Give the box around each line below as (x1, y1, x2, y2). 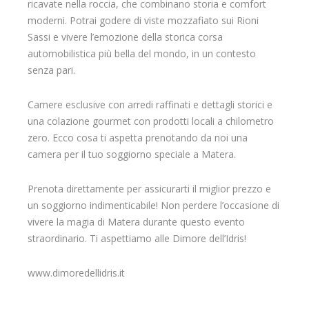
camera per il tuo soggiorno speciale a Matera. (28, 148, 236, 161)
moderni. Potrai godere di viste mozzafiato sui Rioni (28, 14, 259, 28)
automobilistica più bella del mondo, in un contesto (28, 47, 256, 61)
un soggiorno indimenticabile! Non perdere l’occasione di (28, 199, 279, 212)
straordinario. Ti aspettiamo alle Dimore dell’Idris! (28, 232, 246, 246)
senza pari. (28, 63, 75, 77)
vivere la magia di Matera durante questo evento (28, 215, 245, 229)
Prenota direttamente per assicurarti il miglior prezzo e (28, 182, 271, 196)
